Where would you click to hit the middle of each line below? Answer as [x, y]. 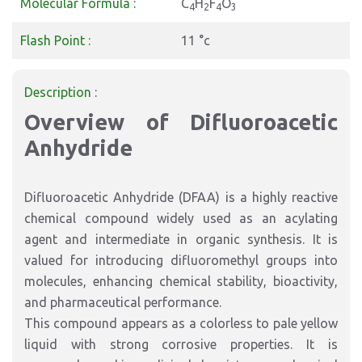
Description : [61, 92]
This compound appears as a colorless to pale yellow [181, 323]
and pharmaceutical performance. [123, 302]
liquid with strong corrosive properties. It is [181, 344]
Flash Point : [55, 40]
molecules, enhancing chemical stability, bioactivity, [181, 281]
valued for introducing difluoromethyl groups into [181, 260]
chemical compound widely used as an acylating [181, 218]
